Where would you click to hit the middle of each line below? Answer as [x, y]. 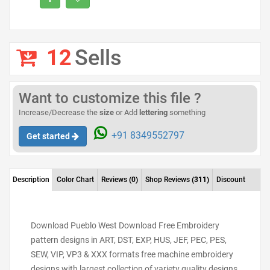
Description [31, 180]
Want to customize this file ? [110, 98]
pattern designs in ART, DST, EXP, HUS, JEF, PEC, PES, [129, 240]
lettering [153, 112]
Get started [48, 136]
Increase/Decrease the [59, 112]
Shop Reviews [168, 180]
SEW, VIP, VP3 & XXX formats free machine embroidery [132, 254]
